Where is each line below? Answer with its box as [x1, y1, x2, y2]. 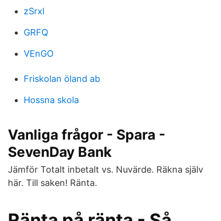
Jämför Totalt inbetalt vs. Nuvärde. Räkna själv [8, 164, 203, 175]
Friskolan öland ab [24, 74, 100, 84]
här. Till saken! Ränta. [8, 178, 97, 188]
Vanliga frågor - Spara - [8, 126, 165, 143]
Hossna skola [24, 95, 79, 105]
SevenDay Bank [8, 144, 111, 160]
